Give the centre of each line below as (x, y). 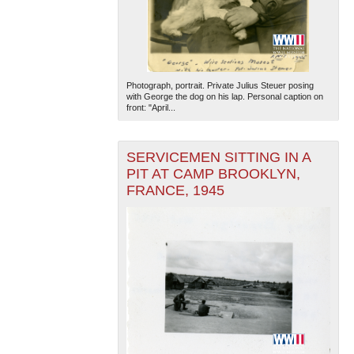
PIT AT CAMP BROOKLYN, (213, 174)
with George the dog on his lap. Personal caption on (224, 97)
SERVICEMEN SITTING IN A (218, 158)
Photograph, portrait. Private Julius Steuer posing (220, 86)
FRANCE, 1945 (175, 191)
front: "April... (151, 108)
